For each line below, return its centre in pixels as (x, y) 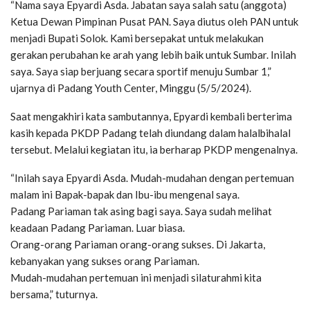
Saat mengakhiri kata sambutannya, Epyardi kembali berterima (151, 116)
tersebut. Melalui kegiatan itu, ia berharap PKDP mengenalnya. (154, 149)
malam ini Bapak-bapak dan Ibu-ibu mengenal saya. (125, 194)
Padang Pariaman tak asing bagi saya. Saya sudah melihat (141, 211)
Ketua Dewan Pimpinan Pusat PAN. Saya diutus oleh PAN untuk (154, 21)
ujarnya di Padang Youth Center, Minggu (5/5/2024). (131, 88)
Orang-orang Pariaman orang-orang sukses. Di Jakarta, (138, 244)
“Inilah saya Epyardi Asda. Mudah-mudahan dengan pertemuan (152, 177)
